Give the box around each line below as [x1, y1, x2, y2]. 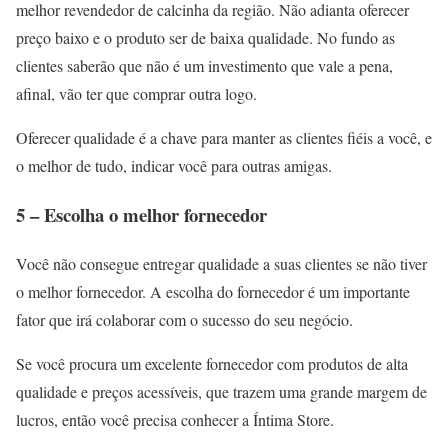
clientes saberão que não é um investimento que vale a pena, [16, 55, 393, 77]
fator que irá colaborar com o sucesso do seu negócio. [16, 308, 353, 330]
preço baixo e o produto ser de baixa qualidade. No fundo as [16, 27, 395, 49]
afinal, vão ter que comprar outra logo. [16, 83, 257, 105]
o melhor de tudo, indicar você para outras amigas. [16, 155, 332, 177]
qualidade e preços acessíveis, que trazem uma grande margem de [16, 380, 427, 402]
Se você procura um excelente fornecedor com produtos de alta [16, 352, 408, 374]
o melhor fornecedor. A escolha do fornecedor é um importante [16, 280, 410, 302]
